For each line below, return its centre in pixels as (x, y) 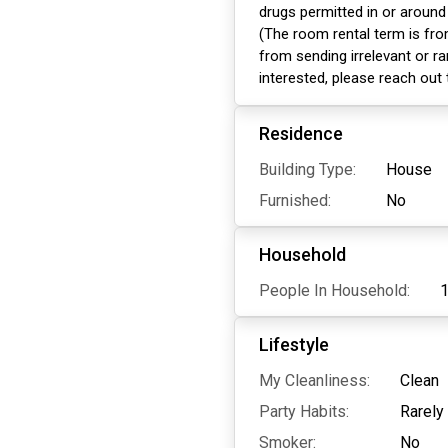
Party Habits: (304, 411)
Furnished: (295, 200)
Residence (301, 133)
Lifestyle (294, 344)
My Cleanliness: (314, 380)
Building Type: (307, 169)
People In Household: (334, 290)
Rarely (422, 411)
